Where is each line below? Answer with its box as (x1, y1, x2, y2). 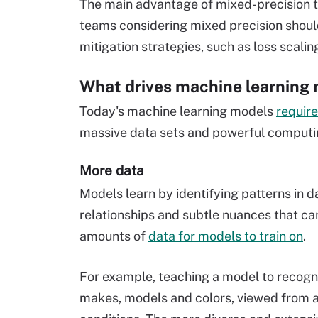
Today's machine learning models (79, 104, 276, 119)
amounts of (79, 229, 148, 243)
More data (79, 163, 144, 178)
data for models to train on (148, 229, 303, 243)
